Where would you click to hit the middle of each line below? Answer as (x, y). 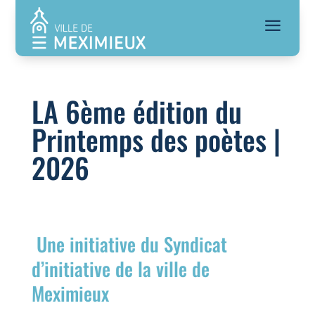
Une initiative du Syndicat (129, 244)
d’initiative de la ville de (120, 269)
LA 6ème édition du (136, 111)
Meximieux (70, 293)
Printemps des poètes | (156, 139)
